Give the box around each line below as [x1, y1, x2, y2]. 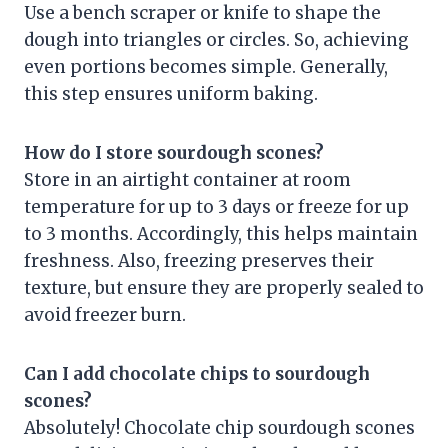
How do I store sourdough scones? [24, 141, 324, 164]
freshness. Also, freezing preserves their [24, 249, 374, 272]
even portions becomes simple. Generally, [24, 55, 388, 78]
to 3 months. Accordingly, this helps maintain [24, 222, 418, 245]
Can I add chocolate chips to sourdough [24, 362, 370, 385]
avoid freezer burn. [24, 303, 186, 326]
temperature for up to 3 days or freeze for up [24, 195, 409, 218]
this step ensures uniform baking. [24, 82, 318, 105]
